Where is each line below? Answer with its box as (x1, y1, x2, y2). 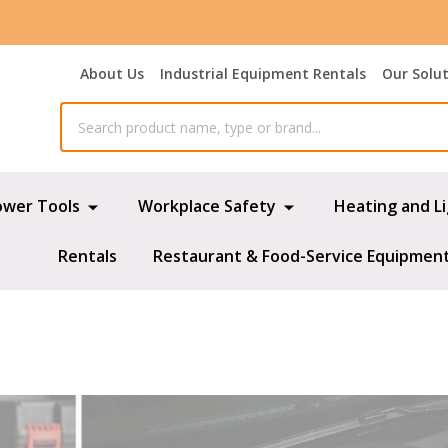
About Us (80, 64, 144, 83)
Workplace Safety (138, 195, 277, 217)
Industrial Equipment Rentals (160, 64, 366, 83)
